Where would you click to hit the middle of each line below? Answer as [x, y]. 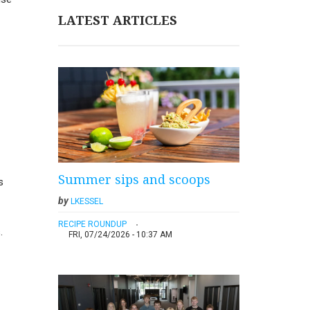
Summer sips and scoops [134, 180]
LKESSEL [86, 202]
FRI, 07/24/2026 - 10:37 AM [120, 235]
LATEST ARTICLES [117, 20]
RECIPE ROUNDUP [92, 225]
